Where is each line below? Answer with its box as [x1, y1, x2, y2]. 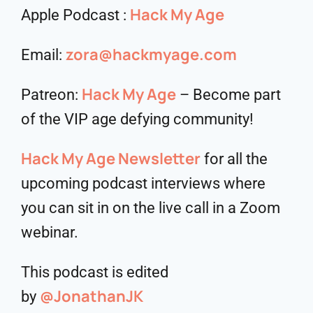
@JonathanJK [40, 285, 143, 307]
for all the [201, 150, 268, 168]
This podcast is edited [21, 263, 168, 281]
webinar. [21, 223, 78, 241]
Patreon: [21, 85, 82, 103]
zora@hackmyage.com [66, 43, 237, 65]
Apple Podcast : [21, 6, 130, 24]
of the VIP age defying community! [21, 110, 254, 128]
